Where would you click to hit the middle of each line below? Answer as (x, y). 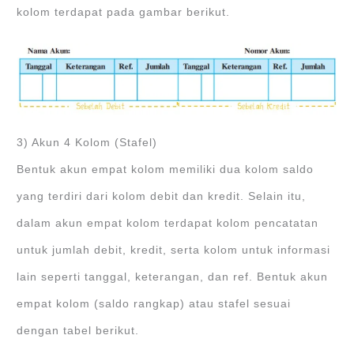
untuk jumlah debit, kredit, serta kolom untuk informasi (174, 250)
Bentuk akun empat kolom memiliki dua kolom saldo (166, 169)
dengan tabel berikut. (78, 330)
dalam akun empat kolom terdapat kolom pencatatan (168, 223)
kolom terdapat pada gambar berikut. (124, 13)
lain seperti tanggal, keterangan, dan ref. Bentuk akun (173, 277)
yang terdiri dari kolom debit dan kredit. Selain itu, (162, 196)
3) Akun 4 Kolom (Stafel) (87, 142)
